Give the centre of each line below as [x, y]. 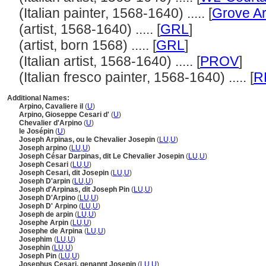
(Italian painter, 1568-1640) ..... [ [115, 13]
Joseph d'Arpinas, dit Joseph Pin [75, 189]
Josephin [35, 248]
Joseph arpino [44, 148]
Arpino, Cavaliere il [52, 106]
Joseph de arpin [47, 214]
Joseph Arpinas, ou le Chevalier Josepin [88, 140]
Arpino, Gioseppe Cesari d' [65, 115]
